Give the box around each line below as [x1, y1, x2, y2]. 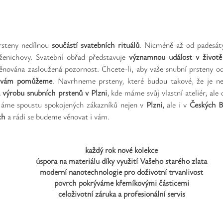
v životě [196, 51, 222, 62]
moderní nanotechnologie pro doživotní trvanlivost [40, 166, 203, 177]
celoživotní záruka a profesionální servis [58, 188, 185, 199]
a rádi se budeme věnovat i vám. [5, 111, 110, 122]
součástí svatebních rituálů [52, 39, 139, 50]
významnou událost [129, 51, 192, 62]
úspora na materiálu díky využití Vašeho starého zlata [36, 155, 207, 166]
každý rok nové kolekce [85, 144, 158, 155]
